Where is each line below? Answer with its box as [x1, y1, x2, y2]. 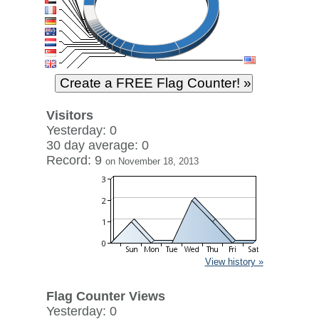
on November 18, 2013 [105, 156, 199, 167]
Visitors [46, 108, 93, 122]
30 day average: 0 [46, 138, 149, 152]
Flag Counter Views [46, 289, 165, 303]
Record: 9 [46, 153, 105, 167]
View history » [204, 256, 263, 267]
